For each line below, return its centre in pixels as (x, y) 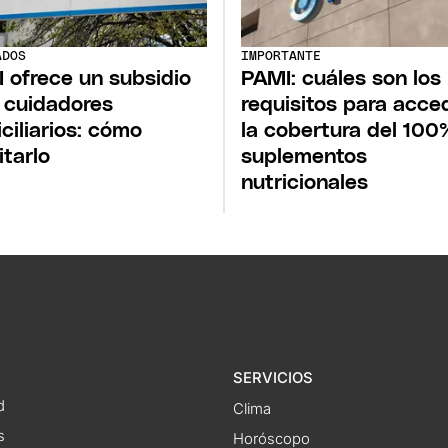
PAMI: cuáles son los (341, 78)
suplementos (304, 156)
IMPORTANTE (281, 56)
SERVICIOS (272, 377)
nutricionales (304, 182)
